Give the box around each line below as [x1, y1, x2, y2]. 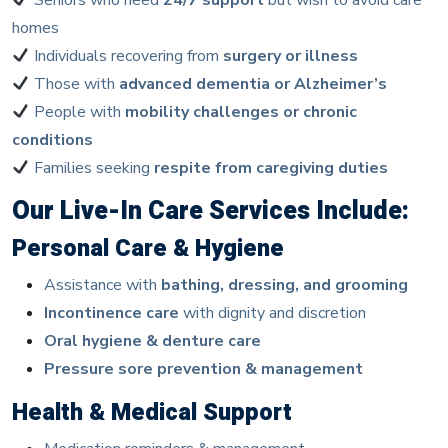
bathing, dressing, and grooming [161, 273, 408, 296]
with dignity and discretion [179, 301, 366, 324]
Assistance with [44, 273, 161, 296]
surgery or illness [223, 44, 359, 67]
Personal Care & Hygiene [12, 230, 284, 266]
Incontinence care [44, 301, 179, 324]
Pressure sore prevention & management [44, 357, 363, 380]
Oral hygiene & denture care [44, 329, 261, 352]
